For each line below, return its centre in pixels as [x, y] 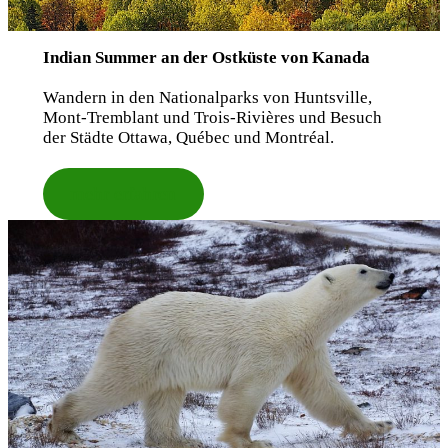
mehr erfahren [123, 193]
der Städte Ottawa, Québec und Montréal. [188, 137]
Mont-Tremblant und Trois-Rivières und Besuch [212, 117]
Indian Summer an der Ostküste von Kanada [206, 57]
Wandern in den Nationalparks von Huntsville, [207, 97]
